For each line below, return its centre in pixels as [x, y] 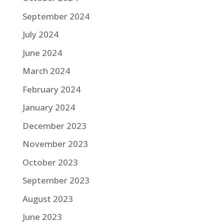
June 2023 [42, 217]
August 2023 [47, 198]
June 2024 [42, 52]
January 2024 [48, 107]
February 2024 [51, 89]
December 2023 [54, 125]
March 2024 [46, 71]
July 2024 [40, 34]
